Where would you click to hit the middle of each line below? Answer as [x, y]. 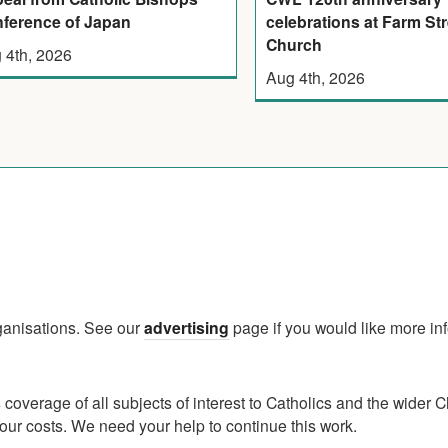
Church [294, 45]
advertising [186, 328]
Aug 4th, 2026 [316, 77]
